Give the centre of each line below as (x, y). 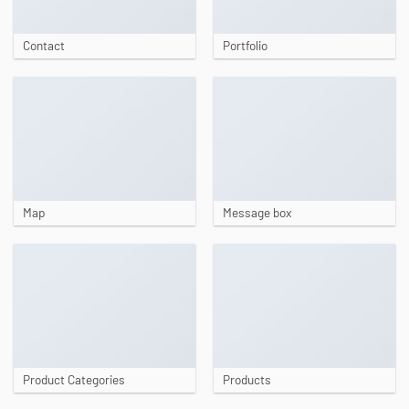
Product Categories (73, 379)
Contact (43, 46)
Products (246, 379)
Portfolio (245, 46)
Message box (257, 212)
